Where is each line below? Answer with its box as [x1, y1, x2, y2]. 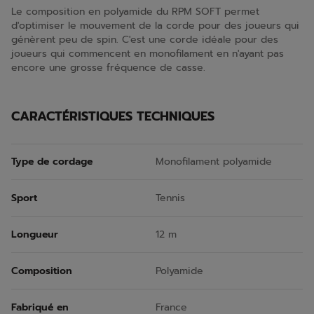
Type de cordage [11, 154, 93, 169]
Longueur [11, 226, 58, 242]
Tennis [156, 190, 185, 205]
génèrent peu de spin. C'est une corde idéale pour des [11, 32, 278, 47]
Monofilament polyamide [156, 154, 272, 169]
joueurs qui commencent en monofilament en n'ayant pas [11, 46, 284, 61]
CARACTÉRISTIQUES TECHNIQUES [11, 107, 214, 126]
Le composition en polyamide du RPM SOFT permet [11, 4, 259, 19]
